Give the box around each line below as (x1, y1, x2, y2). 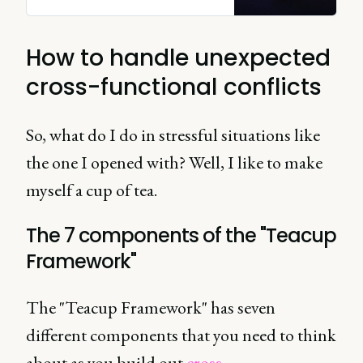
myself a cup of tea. (26, 178, 157, 202)
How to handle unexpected (26, 42, 331, 74)
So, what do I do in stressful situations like (26, 123, 320, 147)
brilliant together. (43, 15, 130, 31)
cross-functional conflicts (26, 71, 322, 103)
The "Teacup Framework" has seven (26, 296, 275, 319)
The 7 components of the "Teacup (26, 222, 336, 249)
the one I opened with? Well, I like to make (26, 151, 322, 174)
